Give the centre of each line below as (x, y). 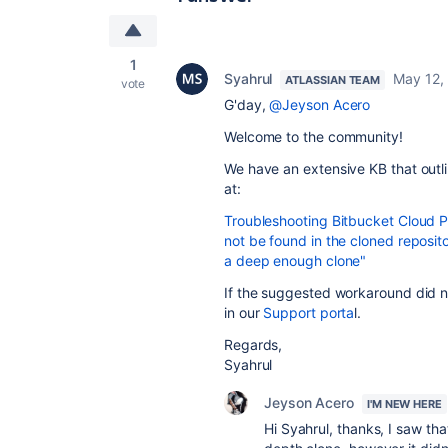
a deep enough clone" (295, 260)
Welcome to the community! (313, 136)
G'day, (247, 104)
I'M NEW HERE (404, 404)
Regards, (253, 344)
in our (242, 312)
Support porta (307, 312)
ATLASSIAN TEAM (333, 80)
